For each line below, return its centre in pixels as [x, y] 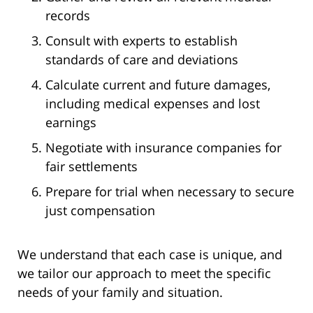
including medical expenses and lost [153, 104]
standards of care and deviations [142, 60]
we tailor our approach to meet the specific [144, 274]
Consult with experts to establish [141, 41]
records [68, 16]
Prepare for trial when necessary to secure [170, 192]
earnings [71, 123]
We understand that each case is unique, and [150, 255]
